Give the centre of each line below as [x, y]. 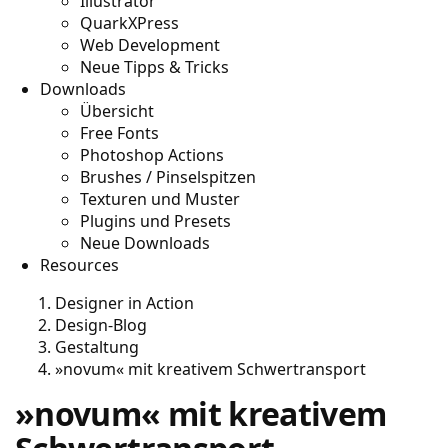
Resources [79, 265]
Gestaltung [97, 347]
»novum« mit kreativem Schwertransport [210, 369]
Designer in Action [124, 303]
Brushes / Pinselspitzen [168, 177]
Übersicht [117, 111]
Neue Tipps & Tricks [154, 67]
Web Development [150, 45]
